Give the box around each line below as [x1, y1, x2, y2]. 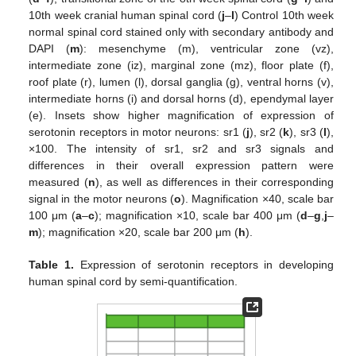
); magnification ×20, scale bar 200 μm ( [38, 225, 239, 238]
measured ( [29, 175, 88, 188]
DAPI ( [29, 41, 71, 55]
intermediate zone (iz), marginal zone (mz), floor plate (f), [29, 58, 334, 72]
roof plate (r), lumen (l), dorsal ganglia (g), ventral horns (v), [29, 75, 334, 88]
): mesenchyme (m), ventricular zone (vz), [79, 41, 334, 55]
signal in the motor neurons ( [29, 192, 175, 205]
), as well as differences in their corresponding [95, 175, 334, 188]
